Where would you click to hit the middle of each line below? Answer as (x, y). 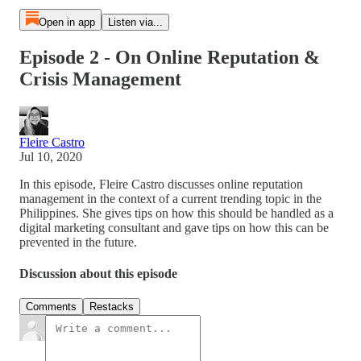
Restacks (112, 307)
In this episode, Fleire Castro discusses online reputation (161, 184)
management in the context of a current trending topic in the (170, 198)
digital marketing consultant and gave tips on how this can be (174, 227)
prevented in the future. (78, 242)
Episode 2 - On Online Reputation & (170, 57)
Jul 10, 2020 (51, 156)
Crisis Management (100, 79)
